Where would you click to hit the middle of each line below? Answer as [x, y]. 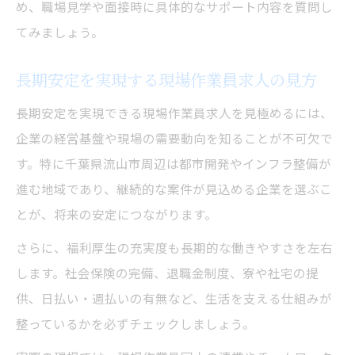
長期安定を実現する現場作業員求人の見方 [166, 79]
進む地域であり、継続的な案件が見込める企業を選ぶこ [174, 188]
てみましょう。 [60, 31]
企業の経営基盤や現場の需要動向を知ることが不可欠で [174, 137]
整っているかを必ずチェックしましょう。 [136, 323]
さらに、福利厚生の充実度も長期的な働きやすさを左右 [174, 247]
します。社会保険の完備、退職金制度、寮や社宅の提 [167, 272]
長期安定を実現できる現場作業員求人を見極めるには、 [174, 112]
